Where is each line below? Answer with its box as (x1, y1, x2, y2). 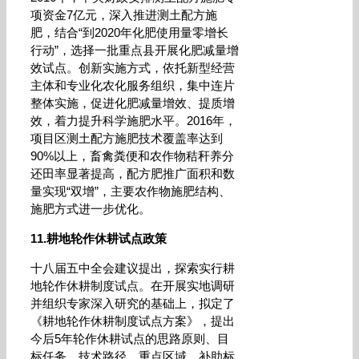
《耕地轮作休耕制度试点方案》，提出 (30, 314, 235, 328)
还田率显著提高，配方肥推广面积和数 (30, 167, 235, 180)
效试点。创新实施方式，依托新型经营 (30, 61, 235, 75)
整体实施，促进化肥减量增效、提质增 (30, 96, 235, 110)
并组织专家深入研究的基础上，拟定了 (30, 296, 235, 310)
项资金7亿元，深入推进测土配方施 (30, 8, 217, 22)
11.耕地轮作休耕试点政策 (30, 232, 167, 245)
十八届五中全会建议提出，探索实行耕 (30, 261, 235, 275)
